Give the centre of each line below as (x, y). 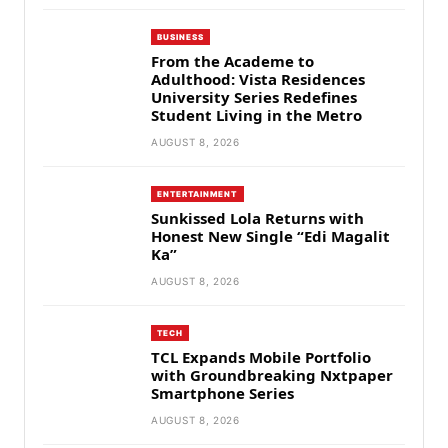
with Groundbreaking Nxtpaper (272, 374)
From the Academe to (232, 60)
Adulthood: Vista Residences (258, 78)
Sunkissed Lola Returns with (257, 217)
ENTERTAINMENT (197, 193)
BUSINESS (181, 36)
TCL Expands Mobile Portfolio (261, 356)
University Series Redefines (254, 96)
